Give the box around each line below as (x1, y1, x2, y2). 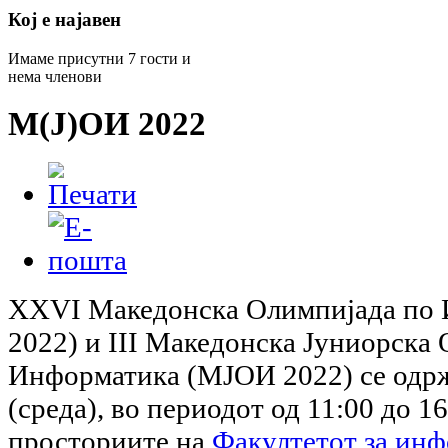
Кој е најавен (8, 8, 121, 30)
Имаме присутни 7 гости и (8, 49, 191, 67)
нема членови (8, 67, 102, 85)
